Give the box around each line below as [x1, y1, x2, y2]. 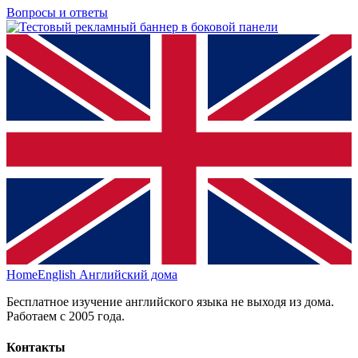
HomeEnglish [6, 268, 76, 282]
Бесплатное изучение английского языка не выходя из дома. [6, 295, 334, 309]
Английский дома [79, 268, 177, 282]
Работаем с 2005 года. [6, 309, 125, 324]
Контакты [6, 340, 66, 355]
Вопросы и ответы [6, 6, 108, 20]
